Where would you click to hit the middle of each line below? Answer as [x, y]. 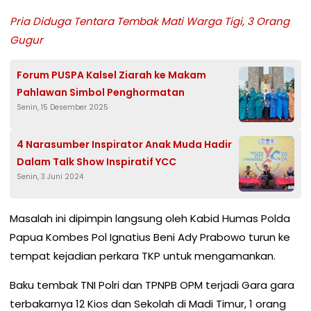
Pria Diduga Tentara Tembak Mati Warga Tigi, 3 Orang [150, 22]
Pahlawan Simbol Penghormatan [101, 93]
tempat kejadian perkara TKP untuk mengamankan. [143, 256]
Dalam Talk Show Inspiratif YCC [96, 162]
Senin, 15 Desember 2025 [62, 108]
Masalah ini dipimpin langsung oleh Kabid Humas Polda [150, 219]
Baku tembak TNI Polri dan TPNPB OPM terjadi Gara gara [152, 285]
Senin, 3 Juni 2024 [50, 177]
